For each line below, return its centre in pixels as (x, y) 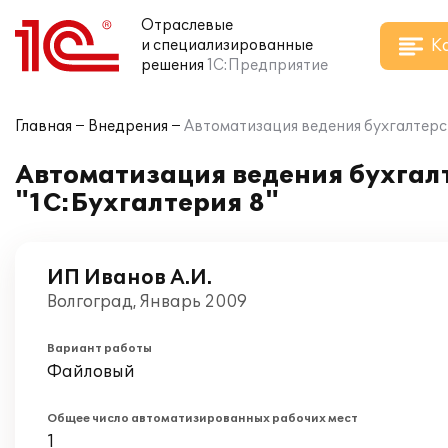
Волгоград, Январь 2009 (147, 302)
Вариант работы (99, 348)
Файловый (91, 372)
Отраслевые (187, 25)
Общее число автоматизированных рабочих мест (202, 418)
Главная (43, 126)
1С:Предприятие (267, 65)
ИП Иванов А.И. (129, 278)
